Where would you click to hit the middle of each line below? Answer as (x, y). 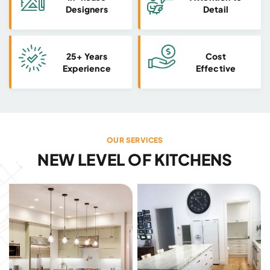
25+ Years (87, 56)
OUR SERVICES (135, 140)
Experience (87, 68)
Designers (87, 9)
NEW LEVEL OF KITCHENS (135, 159)
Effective (216, 68)
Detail (216, 9)
